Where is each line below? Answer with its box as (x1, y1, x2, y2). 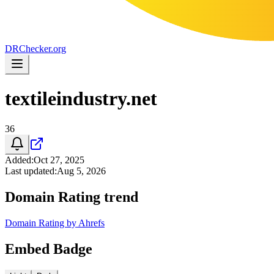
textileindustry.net (5, 87, 157, 110)
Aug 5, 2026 (57, 165, 106, 176)
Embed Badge (5, 240, 92, 257)
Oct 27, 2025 (34, 154, 84, 165)
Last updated (5, 165, 54, 176)
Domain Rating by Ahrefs (5, 217, 105, 228)
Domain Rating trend (5, 188, 138, 205)
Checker (19, 43, 51, 54)
